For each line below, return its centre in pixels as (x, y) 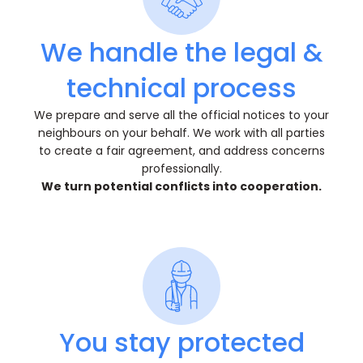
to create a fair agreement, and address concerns (181, 151)
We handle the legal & (181, 53)
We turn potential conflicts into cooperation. (181, 187)
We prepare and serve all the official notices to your (181, 115)
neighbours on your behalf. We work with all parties (181, 133)
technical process (181, 88)
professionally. (181, 169)
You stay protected (181, 343)
